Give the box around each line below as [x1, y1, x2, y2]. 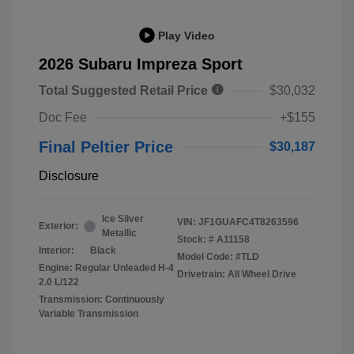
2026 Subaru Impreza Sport [39, 55, 243, 73]
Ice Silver [102, 213, 144, 225]
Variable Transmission [39, 308, 138, 320]
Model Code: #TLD [177, 251, 259, 263]
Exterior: [39, 220, 78, 232]
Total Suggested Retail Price [39, 84, 211, 98]
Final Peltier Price [39, 138, 173, 156]
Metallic [102, 228, 137, 239]
